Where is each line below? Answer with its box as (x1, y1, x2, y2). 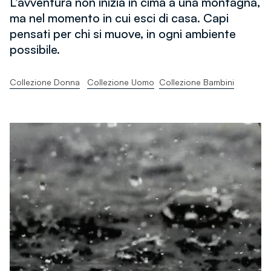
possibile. (10, 42, 60, 57)
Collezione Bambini (159, 77, 234, 88)
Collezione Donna (10, 77, 80, 88)
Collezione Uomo (87, 77, 154, 88)
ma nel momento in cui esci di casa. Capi (10, 10, 229, 26)
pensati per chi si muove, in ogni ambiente (10, 26, 236, 42)
